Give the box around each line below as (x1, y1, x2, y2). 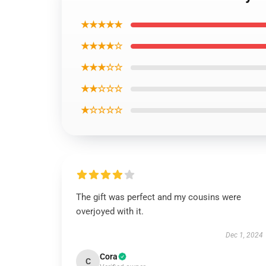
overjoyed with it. (76, 206, 144, 217)
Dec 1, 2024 (225, 231, 263, 239)
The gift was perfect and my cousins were (76, 192, 241, 202)
